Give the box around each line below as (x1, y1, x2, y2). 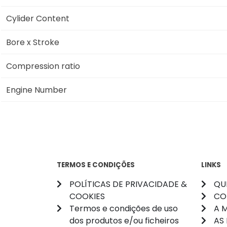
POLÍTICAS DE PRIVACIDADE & (69, 178, 187, 190)
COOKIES (69, 190, 105, 202)
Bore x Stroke (6, 36, 59, 48)
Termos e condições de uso (69, 202, 178, 214)
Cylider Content (6, 12, 69, 24)
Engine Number (6, 84, 67, 96)
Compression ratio (6, 60, 80, 72)
